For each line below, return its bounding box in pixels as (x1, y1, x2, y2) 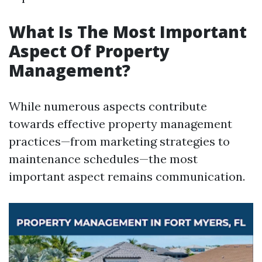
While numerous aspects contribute (9, 99, 207, 113)
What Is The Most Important (9, 20, 247, 43)
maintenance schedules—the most (9, 151, 198, 166)
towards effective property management (9, 116, 232, 131)
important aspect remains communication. (9, 169, 245, 184)
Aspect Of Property (9, 40, 170, 62)
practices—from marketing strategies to (9, 134, 230, 149)
